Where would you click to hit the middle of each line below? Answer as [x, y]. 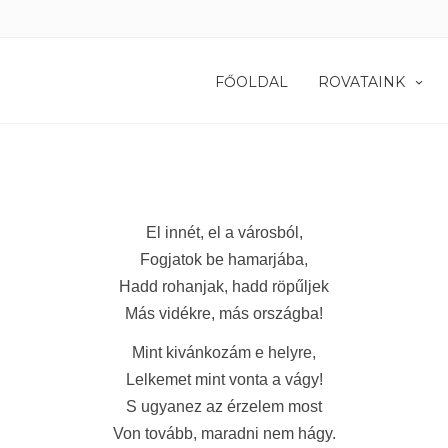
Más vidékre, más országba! [224, 313]
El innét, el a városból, [224, 232]
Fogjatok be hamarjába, [224, 259]
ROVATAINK [361, 82]
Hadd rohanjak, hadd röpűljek [224, 286]
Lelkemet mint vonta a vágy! [224, 379]
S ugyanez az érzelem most [224, 406]
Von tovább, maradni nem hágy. [224, 433]
